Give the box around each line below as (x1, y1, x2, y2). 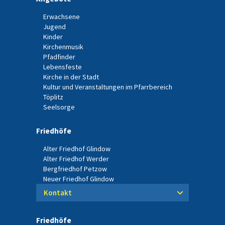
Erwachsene (43, 12, 80, 22)
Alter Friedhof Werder (43, 154, 109, 164)
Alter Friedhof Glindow (43, 144, 110, 154)
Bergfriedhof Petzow (43, 164, 107, 174)
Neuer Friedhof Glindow (43, 174, 114, 184)
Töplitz (43, 92, 63, 102)
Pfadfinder (43, 52, 75, 62)
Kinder (43, 32, 63, 42)
